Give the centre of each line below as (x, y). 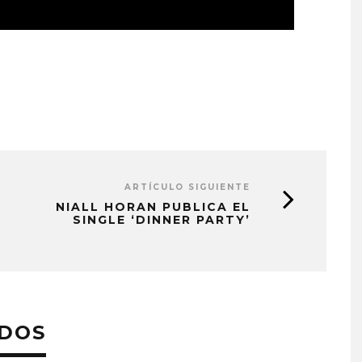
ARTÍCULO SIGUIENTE (187, 187)
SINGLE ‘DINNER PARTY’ (162, 219)
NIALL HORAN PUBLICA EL (153, 206)
